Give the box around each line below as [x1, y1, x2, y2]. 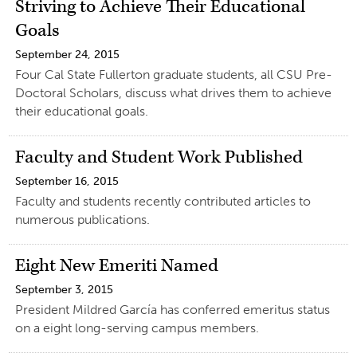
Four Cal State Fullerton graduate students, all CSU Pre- [14, 66, 332, 82]
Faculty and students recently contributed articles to [14, 193, 311, 209]
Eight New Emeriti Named [14, 253, 218, 277]
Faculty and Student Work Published [14, 145, 303, 169]
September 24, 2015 [14, 47, 120, 61]
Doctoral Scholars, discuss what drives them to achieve [14, 84, 331, 100]
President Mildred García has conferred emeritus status [14, 301, 330, 317]
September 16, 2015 [14, 174, 119, 188]
